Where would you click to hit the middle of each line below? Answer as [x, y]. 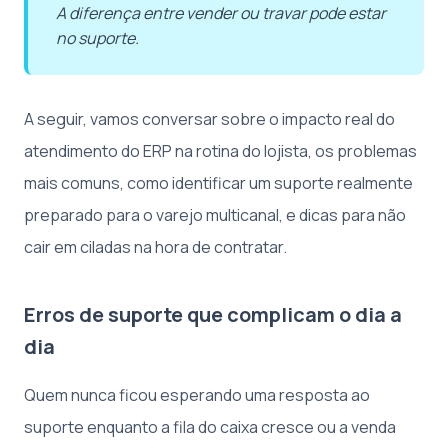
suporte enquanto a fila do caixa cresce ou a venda [210, 426]
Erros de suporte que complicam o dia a [213, 314]
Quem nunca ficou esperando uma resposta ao [197, 394]
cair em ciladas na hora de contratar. [155, 246]
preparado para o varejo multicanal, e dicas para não [215, 214]
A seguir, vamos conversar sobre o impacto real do [209, 118]
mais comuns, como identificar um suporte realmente [218, 182]
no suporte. [97, 37]
